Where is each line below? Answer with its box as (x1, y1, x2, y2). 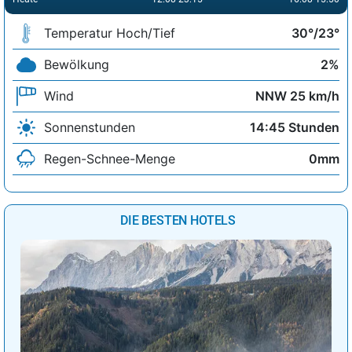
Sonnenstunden (44, 119, 135, 136)
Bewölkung (44, 57, 109, 73)
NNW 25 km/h (255, 88, 339, 104)
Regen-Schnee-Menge (44, 151, 175, 167)
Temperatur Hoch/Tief (44, 25, 175, 42)
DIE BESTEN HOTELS (119, 212, 236, 228)
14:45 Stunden (250, 119, 339, 136)
